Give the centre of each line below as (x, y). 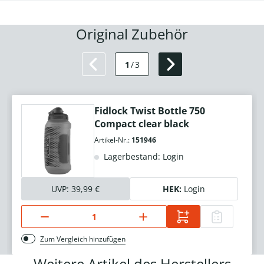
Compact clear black (142, 124)
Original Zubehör (132, 34)
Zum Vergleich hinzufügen (83, 239)
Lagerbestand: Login (143, 157)
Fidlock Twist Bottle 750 (150, 111)
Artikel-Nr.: (113, 140)
